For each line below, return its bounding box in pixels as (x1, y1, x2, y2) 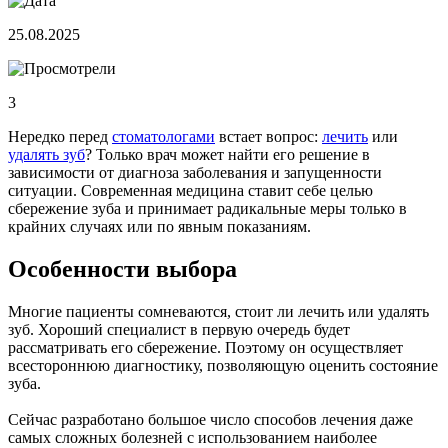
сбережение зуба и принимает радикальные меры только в (8, 200, 407, 218)
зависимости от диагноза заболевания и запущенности (8, 164, 382, 182)
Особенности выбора (8, 256, 237, 283)
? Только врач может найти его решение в (85, 146, 370, 164)
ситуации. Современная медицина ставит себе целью (8, 182, 373, 200)
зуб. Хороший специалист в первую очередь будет (8, 320, 350, 338)
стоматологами (112, 128, 215, 146)
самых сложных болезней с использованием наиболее (8, 428, 377, 446)
